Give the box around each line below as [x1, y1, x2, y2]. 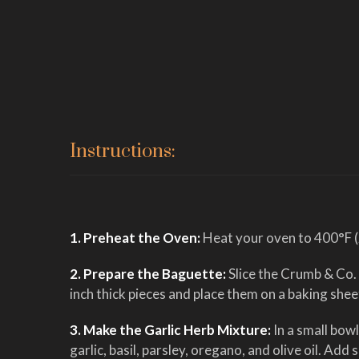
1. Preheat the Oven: [70, 228, 203, 246]
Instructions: [70, 139, 175, 163]
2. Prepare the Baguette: [70, 264, 228, 282]
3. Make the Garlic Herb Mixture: [70, 321, 271, 338]
